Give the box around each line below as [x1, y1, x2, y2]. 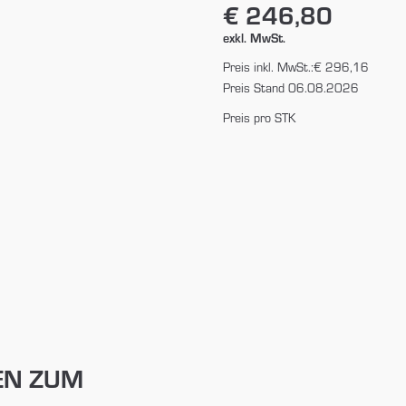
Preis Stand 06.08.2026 [222, 79, 359, 96]
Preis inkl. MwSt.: [222, 58, 314, 75]
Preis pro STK [222, 109, 295, 126]
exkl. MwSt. [222, 28, 285, 46]
